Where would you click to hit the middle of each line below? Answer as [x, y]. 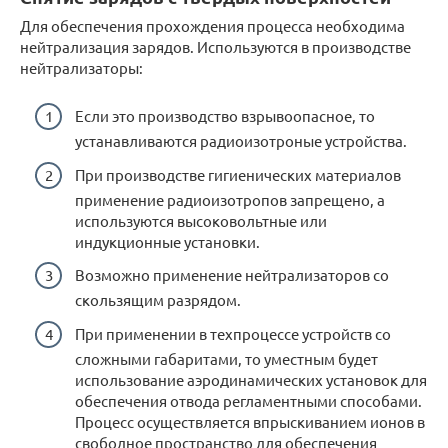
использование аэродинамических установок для [251, 379]
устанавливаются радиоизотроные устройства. [241, 140]
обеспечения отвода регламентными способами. [248, 400]
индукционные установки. [167, 241]
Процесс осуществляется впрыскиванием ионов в [250, 421]
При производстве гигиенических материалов [238, 174]
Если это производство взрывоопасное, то [225, 115]
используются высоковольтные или [201, 220]
